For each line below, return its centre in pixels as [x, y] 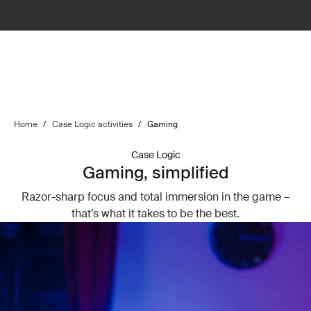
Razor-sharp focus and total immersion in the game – [155, 197]
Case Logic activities [92, 124]
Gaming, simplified [155, 173]
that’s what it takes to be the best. [155, 213]
